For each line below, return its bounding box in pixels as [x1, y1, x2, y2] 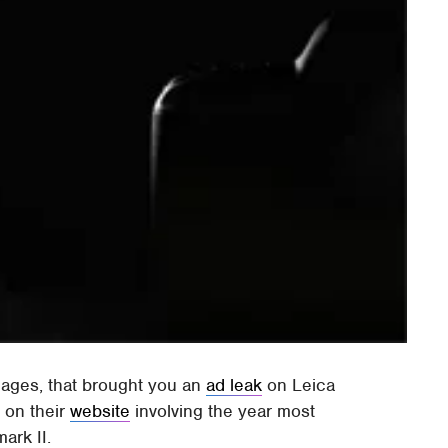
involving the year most [130, 400, 316, 423]
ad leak [206, 374, 263, 397]
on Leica [262, 374, 336, 397]
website [70, 400, 131, 423]
